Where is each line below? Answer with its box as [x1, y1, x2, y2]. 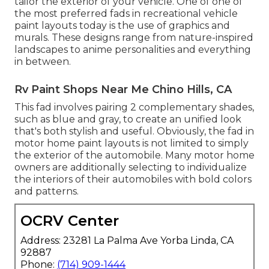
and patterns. [14, 186, 79, 198]
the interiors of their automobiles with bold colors [14, 174, 252, 186]
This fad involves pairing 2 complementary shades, [14, 101, 254, 113]
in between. [14, 56, 71, 68]
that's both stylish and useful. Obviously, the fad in [14, 125, 254, 138]
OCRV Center [20, 212, 119, 230]
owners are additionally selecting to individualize [14, 162, 247, 174]
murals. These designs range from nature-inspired [14, 32, 253, 44]
